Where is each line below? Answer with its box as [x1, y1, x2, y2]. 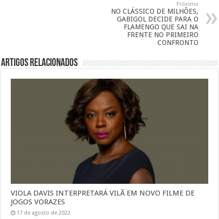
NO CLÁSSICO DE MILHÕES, [110, 7, 198, 16]
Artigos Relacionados [1, 58, 78, 69]
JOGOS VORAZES [11, 197, 66, 206]
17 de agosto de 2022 [17, 209, 71, 216]
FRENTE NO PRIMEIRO [127, 31, 198, 39]
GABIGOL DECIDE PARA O [116, 15, 198, 23]
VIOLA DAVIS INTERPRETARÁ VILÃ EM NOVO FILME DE [11, 188, 195, 197]
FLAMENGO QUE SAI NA [123, 23, 198, 31]
